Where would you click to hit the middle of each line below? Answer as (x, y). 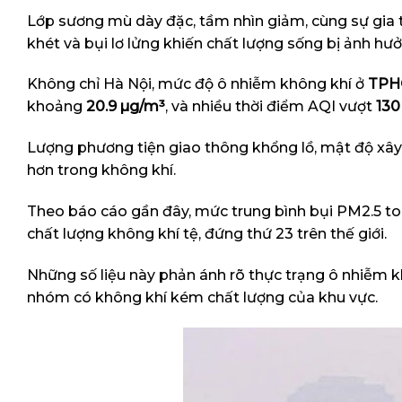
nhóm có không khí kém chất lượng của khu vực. (202, 297)
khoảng (57, 107)
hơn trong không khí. (101, 170)
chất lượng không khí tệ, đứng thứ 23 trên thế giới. (207, 233)
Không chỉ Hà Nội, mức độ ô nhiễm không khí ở (196, 84)
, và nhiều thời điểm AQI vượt (271, 107)
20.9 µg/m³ (126, 107)
